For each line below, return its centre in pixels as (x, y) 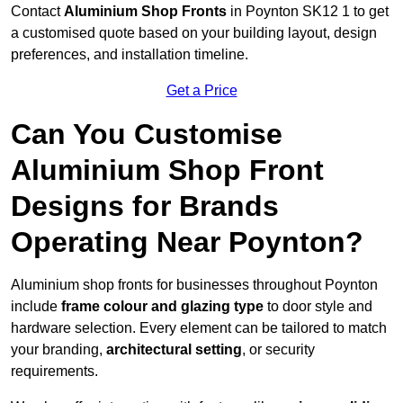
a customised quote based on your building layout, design (194, 33)
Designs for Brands (145, 206)
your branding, (58, 350)
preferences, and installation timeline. (130, 55)
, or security (278, 350)
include (36, 307)
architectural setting (174, 350)
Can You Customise (147, 134)
